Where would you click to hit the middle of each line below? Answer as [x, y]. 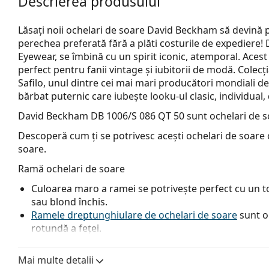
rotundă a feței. [66, 228]
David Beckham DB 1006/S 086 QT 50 [101, 116]
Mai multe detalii [56, 260]
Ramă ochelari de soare [71, 168]
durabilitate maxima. [78, 254]
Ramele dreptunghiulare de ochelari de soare [134, 215]
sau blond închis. [69, 201]
